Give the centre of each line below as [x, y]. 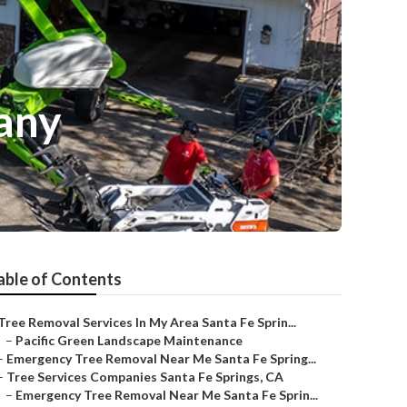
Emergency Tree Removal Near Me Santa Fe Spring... [161, 358]
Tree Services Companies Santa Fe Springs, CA [145, 377]
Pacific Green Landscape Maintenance [129, 340]
